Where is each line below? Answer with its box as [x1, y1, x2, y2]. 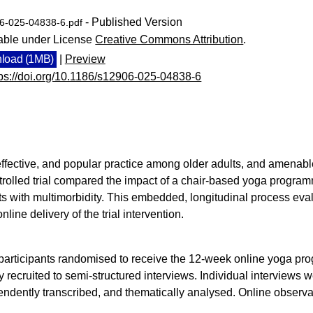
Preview [64, 52, 105, 65]
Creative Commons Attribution [95, 33, 244, 45]
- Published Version [82, 15, 183, 28]
